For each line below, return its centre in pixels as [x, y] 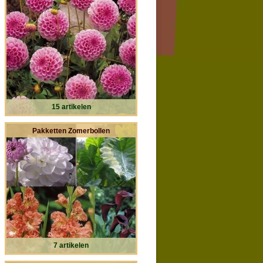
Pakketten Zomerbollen [71, 131]
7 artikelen [71, 245]
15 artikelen [71, 107]
